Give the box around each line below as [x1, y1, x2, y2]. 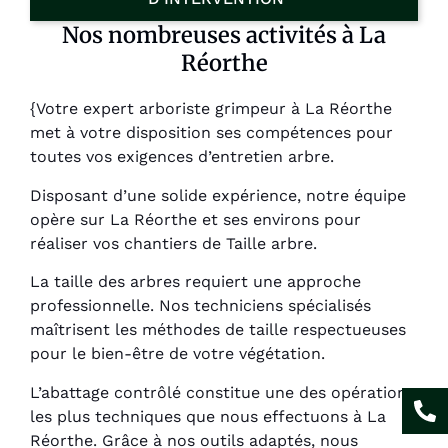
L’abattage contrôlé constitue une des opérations [30, 382, 415, 402]
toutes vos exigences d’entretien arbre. [30, 147, 334, 167]
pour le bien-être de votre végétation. [30, 344, 325, 364]
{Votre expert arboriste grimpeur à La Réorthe [30, 99, 392, 119]
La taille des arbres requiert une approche [30, 272, 361, 292]
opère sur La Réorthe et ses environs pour [30, 209, 361, 229]
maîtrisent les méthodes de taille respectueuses [30, 320, 406, 340]
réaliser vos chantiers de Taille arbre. [30, 233, 317, 253]
